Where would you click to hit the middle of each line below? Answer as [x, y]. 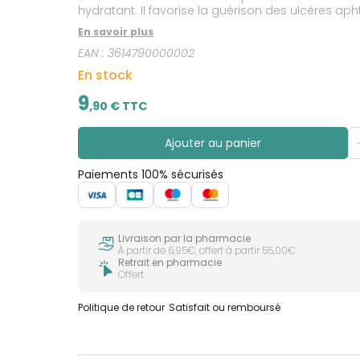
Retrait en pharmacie [170, 262]
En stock [106, 76]
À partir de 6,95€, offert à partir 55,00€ [207, 250]
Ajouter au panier [213, 143]
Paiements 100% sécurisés [151, 175]
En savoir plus [116, 32]
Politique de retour [122, 307]
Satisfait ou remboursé [225, 307]
